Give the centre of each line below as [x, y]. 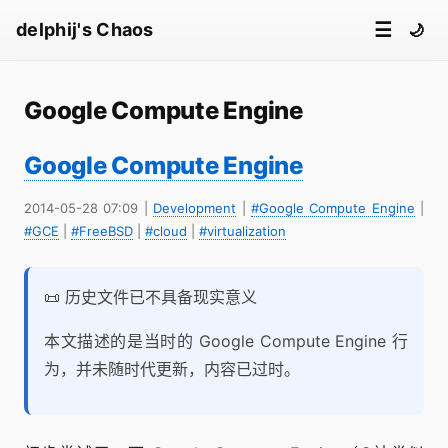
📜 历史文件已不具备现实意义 [150, 297]
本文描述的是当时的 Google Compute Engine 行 [226, 341]
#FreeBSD [102, 231]
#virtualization [242, 231]
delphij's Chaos [85, 29]
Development [195, 208]
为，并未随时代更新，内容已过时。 [172, 369]
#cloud [166, 231]
